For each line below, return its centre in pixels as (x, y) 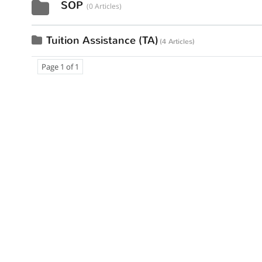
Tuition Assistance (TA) (102, 40)
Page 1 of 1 (60, 67)
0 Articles (104, 6)
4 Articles (177, 42)
